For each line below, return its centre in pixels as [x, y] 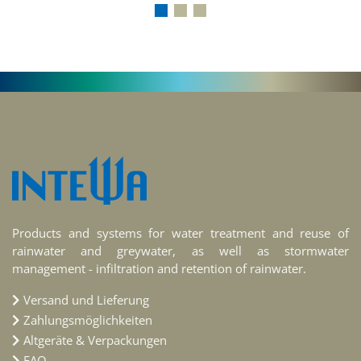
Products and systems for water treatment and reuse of [180, 232]
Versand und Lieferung [86, 299]
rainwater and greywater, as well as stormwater [180, 250]
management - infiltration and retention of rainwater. [159, 268]
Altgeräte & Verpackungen [95, 340]
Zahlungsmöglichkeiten [88, 320]
